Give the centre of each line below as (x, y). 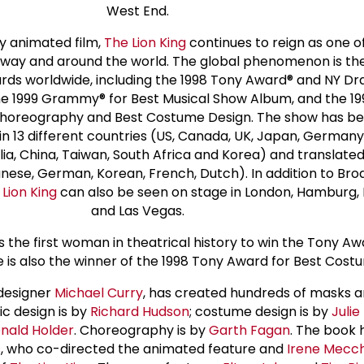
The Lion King (145, 42)
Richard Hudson (140, 311)
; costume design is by (260, 311)
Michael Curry (98, 292)
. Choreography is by (141, 330)
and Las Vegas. (137, 210)
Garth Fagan (249, 330)
